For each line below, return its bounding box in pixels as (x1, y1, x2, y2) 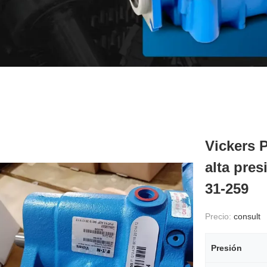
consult (234, 212, 260, 221)
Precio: (205, 212, 234, 221)
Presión (211, 243, 242, 253)
